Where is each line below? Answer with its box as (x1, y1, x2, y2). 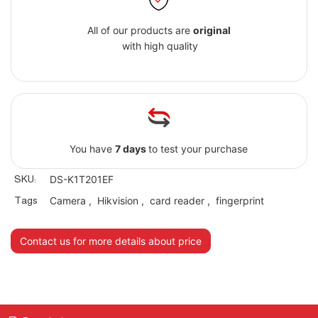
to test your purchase (148, 143, 248, 155)
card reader (149, 194, 204, 207)
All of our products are (87, 24, 193, 37)
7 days (115, 143, 149, 155)
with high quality (119, 40, 199, 53)
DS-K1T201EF (49, 173, 114, 186)
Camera (49, 194, 86, 207)
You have (70, 143, 116, 155)
